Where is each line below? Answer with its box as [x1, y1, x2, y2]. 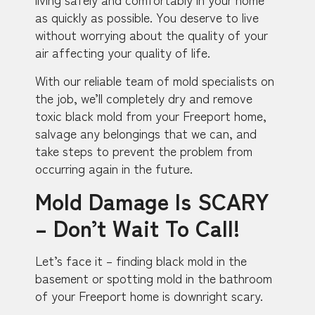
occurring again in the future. [35, 158, 193, 177]
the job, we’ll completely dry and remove [35, 88, 252, 107]
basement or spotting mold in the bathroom [35, 269, 272, 288]
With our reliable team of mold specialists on [35, 70, 274, 89]
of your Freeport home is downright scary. [35, 286, 263, 305]
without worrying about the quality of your [35, 25, 268, 44]
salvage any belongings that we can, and [35, 123, 257, 142]
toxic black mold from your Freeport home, [35, 105, 266, 124]
